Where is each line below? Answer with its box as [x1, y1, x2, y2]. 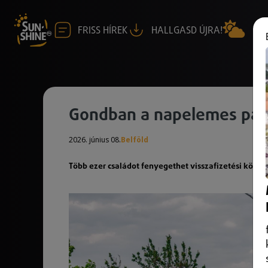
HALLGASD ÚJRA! [151, 26, 223, 35]
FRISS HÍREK [78, 26, 127, 35]
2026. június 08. [69, 135, 121, 145]
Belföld [121, 135, 148, 145]
